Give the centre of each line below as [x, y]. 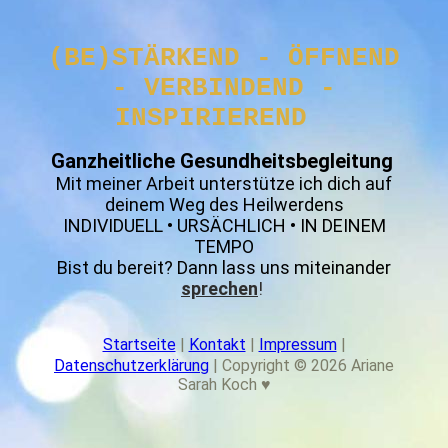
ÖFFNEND [344, 57]
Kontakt [217, 344]
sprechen [219, 288]
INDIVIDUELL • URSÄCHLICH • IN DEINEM [224, 225]
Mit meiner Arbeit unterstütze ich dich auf [224, 183]
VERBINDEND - [240, 87]
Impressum [297, 344]
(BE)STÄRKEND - [168, 57]
